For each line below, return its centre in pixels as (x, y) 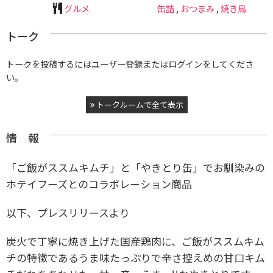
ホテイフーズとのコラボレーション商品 (99, 183)
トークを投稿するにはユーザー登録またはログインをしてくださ (130, 63)
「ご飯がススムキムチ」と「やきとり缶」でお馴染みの (136, 167)
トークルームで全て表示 (139, 104)
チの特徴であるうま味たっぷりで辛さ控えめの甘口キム (136, 257)
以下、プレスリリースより (68, 212)
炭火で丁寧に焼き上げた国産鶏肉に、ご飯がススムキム (135, 241)
